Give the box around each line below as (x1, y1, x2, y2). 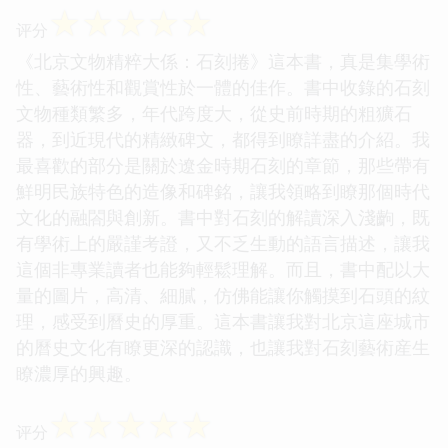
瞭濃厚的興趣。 (16, 360, 142, 385)
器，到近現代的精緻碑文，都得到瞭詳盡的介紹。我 (16, 126, 430, 151)
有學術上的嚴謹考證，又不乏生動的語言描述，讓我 (16, 230, 430, 255)
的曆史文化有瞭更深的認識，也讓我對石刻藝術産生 (16, 334, 430, 359)
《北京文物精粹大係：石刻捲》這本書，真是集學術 (16, 48, 430, 73)
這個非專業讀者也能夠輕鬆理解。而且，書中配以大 (16, 256, 430, 281)
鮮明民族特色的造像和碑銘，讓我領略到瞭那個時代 (16, 178, 430, 203)
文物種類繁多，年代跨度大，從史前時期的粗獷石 (16, 100, 412, 125)
